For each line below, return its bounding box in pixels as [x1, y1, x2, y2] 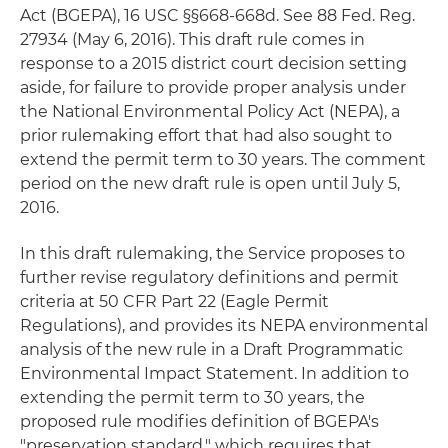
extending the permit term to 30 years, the [20, 388, 365, 407]
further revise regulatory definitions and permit [20, 268, 399, 287]
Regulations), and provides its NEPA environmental [20, 316, 428, 335]
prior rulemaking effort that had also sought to [20, 126, 392, 145]
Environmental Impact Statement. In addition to [20, 364, 409, 383]
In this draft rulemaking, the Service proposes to [20, 244, 405, 263]
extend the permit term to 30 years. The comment [20, 150, 426, 169]
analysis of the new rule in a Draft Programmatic [20, 340, 403, 359]
